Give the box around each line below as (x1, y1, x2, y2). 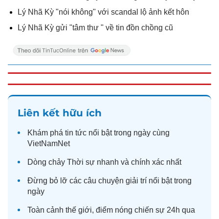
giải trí (126, 176, 147, 185)
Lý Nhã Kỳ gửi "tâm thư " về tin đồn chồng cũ (18, 23, 173, 32)
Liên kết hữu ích (18, 107, 102, 119)
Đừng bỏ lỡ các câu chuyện (27, 176, 126, 185)
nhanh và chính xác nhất (95, 158, 181, 166)
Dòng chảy (27, 158, 67, 166)
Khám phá (27, 129, 65, 137)
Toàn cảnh (27, 206, 66, 214)
